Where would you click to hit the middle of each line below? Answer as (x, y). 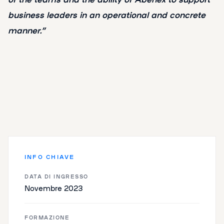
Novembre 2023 (54, 187)
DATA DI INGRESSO (56, 176)
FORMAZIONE (47, 217)
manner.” (27, 30)
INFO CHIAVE (50, 156)
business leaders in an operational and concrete (107, 14)
